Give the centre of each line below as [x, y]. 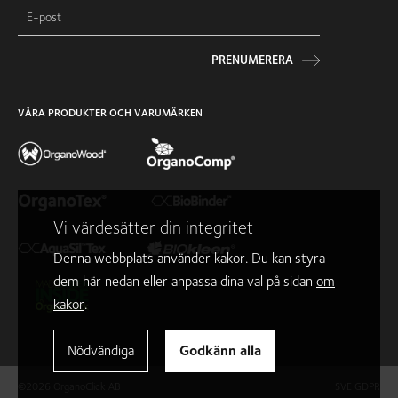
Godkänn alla [220, 350]
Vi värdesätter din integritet [153, 227]
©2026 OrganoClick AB [69, 386]
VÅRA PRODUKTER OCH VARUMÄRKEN [110, 112]
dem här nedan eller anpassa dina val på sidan [185, 281]
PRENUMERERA [252, 59]
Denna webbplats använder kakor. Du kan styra [189, 258]
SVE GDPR [358, 386]
